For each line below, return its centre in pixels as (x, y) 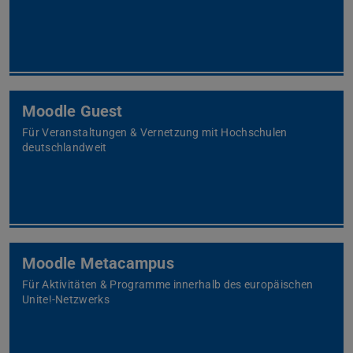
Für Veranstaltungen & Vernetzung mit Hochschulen (155, 133)
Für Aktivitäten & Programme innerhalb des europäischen (168, 285)
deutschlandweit (65, 148)
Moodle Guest (72, 111)
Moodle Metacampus (98, 264)
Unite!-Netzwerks (66, 300)
